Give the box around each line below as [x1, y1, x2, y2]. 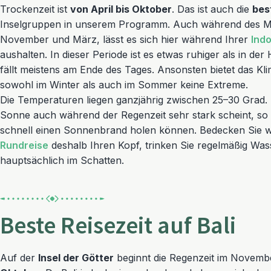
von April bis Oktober [70, 3, 172, 15]
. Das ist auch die [172, 3, 252, 15]
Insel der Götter [38, 252, 114, 264]
